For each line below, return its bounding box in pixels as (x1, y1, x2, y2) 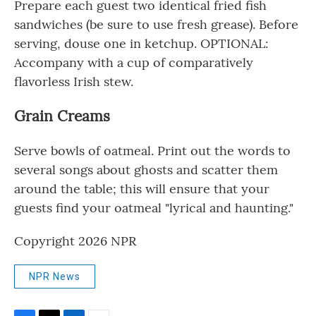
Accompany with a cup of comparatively (14, 54, 253, 71)
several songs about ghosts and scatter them (14, 162, 278, 178)
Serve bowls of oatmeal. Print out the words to (14, 142, 291, 159)
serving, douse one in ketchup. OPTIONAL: (14, 35, 269, 51)
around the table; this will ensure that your (14, 181, 269, 197)
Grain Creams (14, 107, 110, 126)
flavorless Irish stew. (14, 73, 133, 90)
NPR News (29, 271, 80, 282)
